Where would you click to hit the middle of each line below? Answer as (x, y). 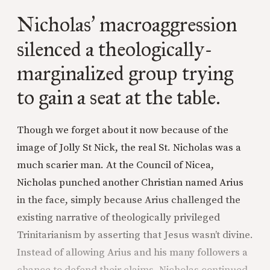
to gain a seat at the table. (118, 97)
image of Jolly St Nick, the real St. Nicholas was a (129, 147)
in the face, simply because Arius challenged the (129, 200)
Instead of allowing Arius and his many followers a (132, 252)
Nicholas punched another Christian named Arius (130, 182)
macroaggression (166, 24)
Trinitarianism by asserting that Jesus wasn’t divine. (135, 235)
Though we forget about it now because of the (123, 130)
